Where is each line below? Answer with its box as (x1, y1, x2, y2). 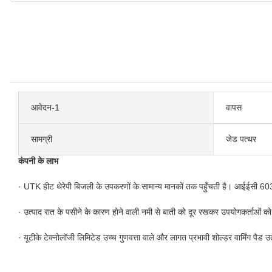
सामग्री (31, 134, 52, 144)
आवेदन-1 (31, 102, 59, 112)
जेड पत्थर (225, 134, 256, 144)
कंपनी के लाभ (18, 155, 58, 166)
